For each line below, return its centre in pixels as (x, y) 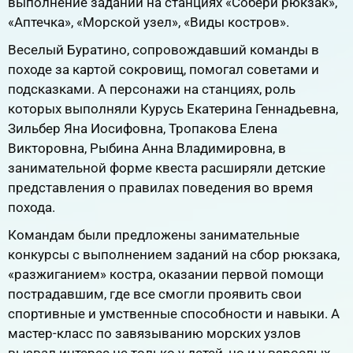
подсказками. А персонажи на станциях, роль (152, 89)
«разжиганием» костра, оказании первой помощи (166, 275)
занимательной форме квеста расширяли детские (167, 167)
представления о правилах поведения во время (160, 187)
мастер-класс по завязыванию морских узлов (154, 334)
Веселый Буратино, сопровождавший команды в (163, 49)
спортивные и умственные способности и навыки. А (174, 314)
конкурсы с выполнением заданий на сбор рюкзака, (174, 255)
